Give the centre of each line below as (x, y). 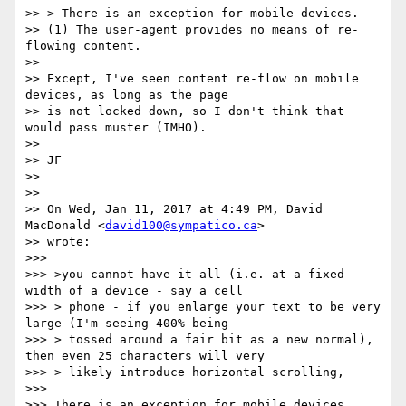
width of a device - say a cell (134, 291)
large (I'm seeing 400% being (127, 324)
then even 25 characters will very (145, 356)
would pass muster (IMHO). (116, 128)
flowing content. (83, 46)
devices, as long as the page (127, 95)
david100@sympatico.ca (181, 226)
